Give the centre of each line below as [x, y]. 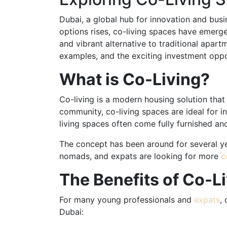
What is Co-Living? [135, 79]
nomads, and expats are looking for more [140, 156]
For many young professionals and [127, 199]
